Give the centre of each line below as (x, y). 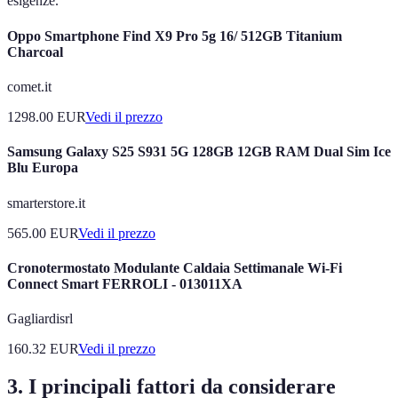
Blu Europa (43, 168)
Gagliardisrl (40, 319)
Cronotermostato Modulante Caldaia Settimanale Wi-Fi (175, 267)
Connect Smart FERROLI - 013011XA (125, 283)
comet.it (29, 87)
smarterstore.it (46, 203)
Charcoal (35, 52)
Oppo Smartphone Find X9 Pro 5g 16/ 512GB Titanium (175, 36)
